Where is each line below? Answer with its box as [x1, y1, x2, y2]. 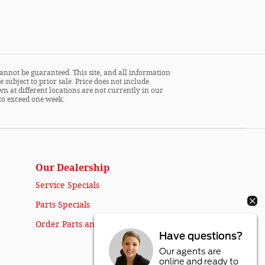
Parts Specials [35, 200, 90, 210]
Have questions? [159, 230, 243, 242]
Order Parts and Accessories [35, 219, 148, 230]
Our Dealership [35, 162, 109, 173]
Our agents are [159, 246, 222, 256]
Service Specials [35, 180, 99, 190]
